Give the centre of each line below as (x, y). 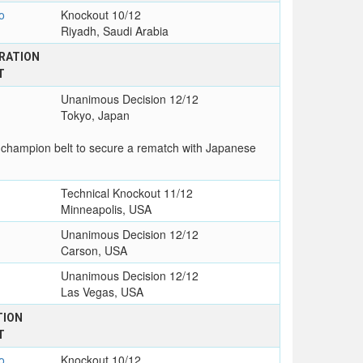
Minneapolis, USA (106, 209)
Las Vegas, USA (102, 292)
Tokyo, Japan (95, 115)
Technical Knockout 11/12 (126, 193)
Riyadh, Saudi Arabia (114, 31)
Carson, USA (94, 251)
